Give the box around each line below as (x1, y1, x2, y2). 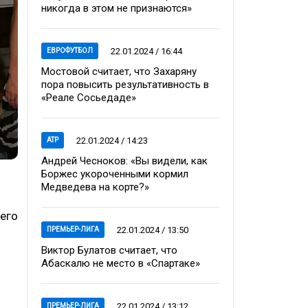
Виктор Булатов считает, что (41, 244, 177, 256)
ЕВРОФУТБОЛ (47, 47, 93, 54)
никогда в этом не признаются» (41, 2, 192, 14)
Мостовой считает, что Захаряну (41, 65, 197, 78)
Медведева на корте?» (41, 181, 149, 193)
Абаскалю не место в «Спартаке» (41, 257, 200, 269)
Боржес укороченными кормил (41, 168, 188, 180)
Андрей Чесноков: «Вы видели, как (41, 155, 208, 167)
